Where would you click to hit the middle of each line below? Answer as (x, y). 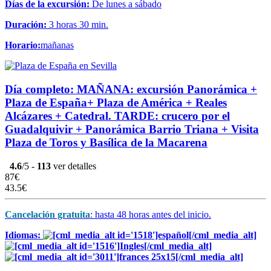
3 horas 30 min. (79, 25)
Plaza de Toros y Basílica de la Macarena (106, 142)
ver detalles (73, 166)
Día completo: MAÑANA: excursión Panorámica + (131, 89)
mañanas (57, 45)
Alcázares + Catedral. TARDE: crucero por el (117, 116)
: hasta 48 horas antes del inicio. (151, 214)
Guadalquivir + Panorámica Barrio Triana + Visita (132, 129)
